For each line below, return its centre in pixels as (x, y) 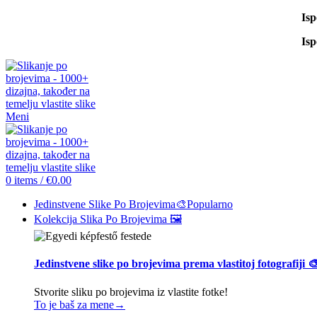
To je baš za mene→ (80, 304)
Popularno (210, 204)
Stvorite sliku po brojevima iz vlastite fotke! (131, 292)
